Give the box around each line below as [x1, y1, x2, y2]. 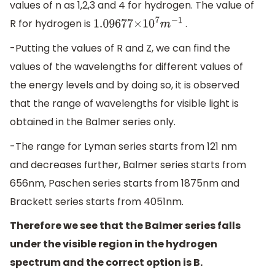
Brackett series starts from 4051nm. [10, 194, 184, 209]
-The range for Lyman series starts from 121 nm [10, 139, 237, 153]
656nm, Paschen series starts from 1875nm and [10, 176, 239, 190]
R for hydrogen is [10, 17, 93, 31]
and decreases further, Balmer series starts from [10, 157, 246, 172]
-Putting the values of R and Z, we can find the [10, 41, 230, 55]
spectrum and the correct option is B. [10, 255, 203, 270]
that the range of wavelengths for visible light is [10, 96, 239, 110]
